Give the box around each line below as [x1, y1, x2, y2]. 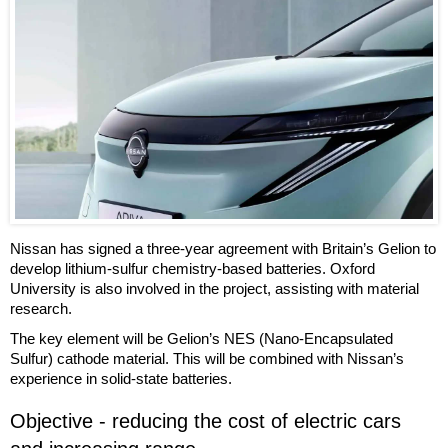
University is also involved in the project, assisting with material [10, 280, 419, 298]
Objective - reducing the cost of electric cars [10, 410, 401, 433]
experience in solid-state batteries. [10, 370, 232, 388]
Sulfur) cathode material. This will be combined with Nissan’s [10, 350, 404, 368]
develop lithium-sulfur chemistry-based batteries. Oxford [10, 260, 375, 278]
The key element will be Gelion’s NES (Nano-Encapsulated [10, 330, 393, 348]
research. [10, 300, 72, 318]
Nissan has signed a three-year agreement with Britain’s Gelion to [10, 240, 436, 258]
